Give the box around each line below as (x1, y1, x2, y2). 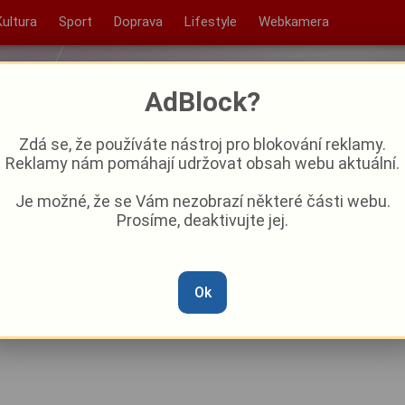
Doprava (113, 14, 163, 30)
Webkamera (258, 14, 329, 30)
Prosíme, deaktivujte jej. (117, 211, 288, 230)
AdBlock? (145, 86, 260, 118)
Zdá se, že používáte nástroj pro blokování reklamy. (19, 135, 386, 154)
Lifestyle (184, 14, 237, 30)
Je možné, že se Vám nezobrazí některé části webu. (14, 192, 391, 211)
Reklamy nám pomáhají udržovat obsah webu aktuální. (5, 154, 400, 173)
